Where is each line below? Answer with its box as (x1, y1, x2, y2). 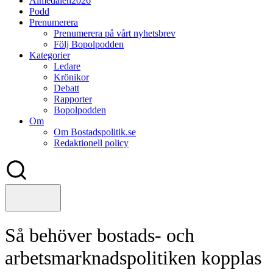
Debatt (54, 83, 79, 93)
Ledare (54, 61, 80, 71)
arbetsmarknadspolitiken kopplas (5, 247, 261, 269)
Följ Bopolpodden (54, 39, 124, 49)
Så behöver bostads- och (5, 224, 194, 247)
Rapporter (54, 94, 92, 104)
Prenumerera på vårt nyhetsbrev (54, 28, 175, 38)
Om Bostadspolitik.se (54, 127, 136, 137)
